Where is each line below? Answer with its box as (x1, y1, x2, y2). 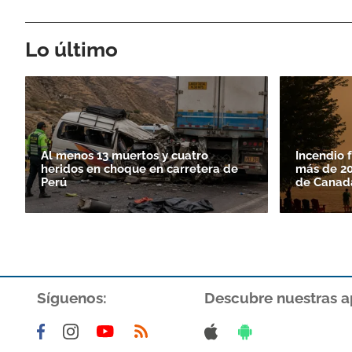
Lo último (25, 37, 118, 61)
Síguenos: (37, 288, 107, 306)
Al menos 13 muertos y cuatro (41, 148, 208, 163)
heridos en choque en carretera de (41, 161, 238, 176)
